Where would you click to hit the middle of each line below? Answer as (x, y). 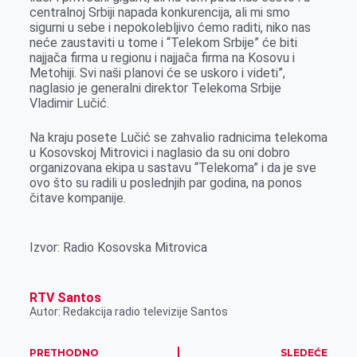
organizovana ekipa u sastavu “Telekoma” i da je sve (173, 168)
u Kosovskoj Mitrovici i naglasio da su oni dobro (159, 153)
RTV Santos (65, 298)
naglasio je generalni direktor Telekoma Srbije (155, 88)
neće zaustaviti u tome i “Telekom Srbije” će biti (163, 43)
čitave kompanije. (77, 198)
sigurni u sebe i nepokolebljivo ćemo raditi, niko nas (170, 27)
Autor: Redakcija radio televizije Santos (128, 312)
